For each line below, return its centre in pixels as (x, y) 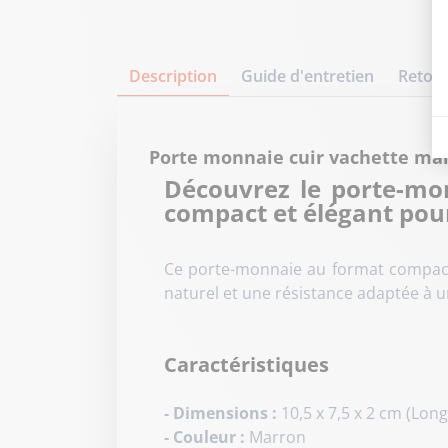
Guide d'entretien (307, 75)
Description (173, 75)
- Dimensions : (220, 412)
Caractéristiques (246, 364)
